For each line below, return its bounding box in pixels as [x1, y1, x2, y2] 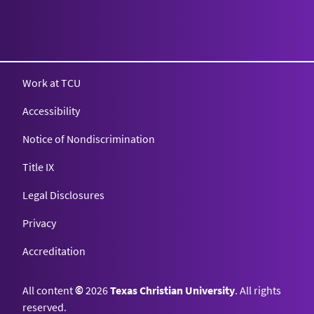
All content [22, 282, 75, 297]
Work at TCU [22, 75, 81, 90]
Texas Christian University [110, 282, 235, 297]
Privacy [22, 215, 56, 230]
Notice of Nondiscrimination [22, 131, 155, 146]
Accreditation [22, 243, 86, 258]
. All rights [235, 282, 281, 297]
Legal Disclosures [22, 187, 104, 202]
